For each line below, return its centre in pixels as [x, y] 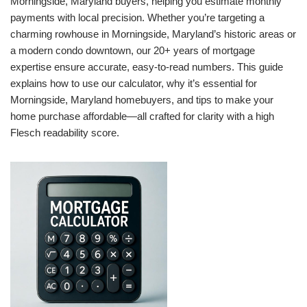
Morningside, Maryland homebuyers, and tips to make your [142, 100]
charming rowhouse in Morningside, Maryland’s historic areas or [153, 34]
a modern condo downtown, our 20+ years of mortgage [133, 50]
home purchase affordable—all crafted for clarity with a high [142, 116]
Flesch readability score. [65, 133]
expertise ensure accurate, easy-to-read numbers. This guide [147, 67]
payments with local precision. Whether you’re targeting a [137, 17]
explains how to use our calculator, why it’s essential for [134, 83]
